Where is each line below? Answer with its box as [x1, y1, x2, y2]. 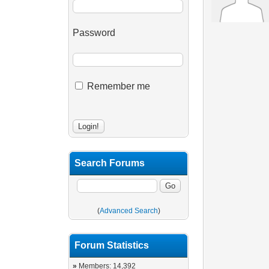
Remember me [85, 81, 151, 91]
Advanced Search [99, 207, 158, 215]
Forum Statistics [74, 240, 150, 250]
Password [73, 28, 116, 38]
